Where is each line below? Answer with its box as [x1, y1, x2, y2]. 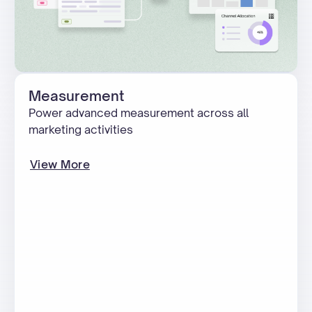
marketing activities [29, 123, 133, 136]
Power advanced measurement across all [29, 106, 249, 120]
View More [30, 157, 90, 171]
